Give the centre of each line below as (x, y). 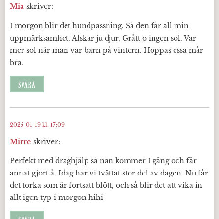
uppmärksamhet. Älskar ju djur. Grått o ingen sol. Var (103, 38)
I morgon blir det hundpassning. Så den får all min (99, 26)
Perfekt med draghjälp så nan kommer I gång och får (103, 161)
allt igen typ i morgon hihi (56, 198)
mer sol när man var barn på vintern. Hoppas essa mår (107, 50)
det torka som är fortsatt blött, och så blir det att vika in (106, 186)
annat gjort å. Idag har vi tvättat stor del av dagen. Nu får (109, 173)
